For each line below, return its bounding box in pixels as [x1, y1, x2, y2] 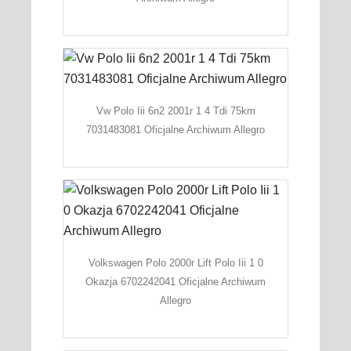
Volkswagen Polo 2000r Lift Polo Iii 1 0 [88, 256, 263, 269]
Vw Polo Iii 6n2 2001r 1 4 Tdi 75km [96, 104, 255, 117]
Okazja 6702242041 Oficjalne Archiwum [85, 275, 266, 288]
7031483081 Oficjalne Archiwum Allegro [86, 123, 265, 136]
